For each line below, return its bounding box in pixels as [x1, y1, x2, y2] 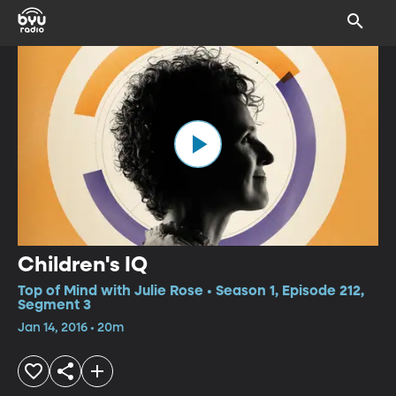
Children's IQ [18, 254, 148, 276]
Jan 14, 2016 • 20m [18, 321, 124, 334]
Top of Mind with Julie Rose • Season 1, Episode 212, [18, 284, 364, 299]
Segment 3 [18, 298, 91, 313]
